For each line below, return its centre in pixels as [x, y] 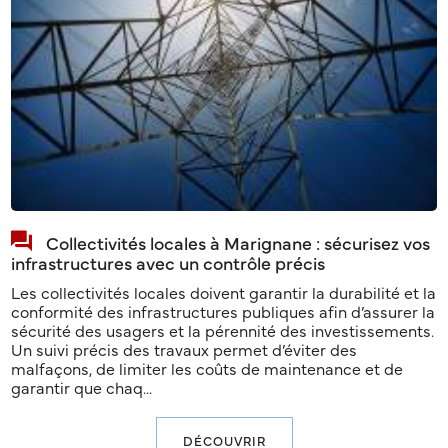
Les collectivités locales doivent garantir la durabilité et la [224, 292]
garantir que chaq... [82, 387]
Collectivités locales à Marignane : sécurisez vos [238, 243]
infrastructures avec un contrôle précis [168, 263]
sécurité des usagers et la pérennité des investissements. [223, 330]
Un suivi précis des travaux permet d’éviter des [184, 349]
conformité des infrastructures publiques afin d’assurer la [223, 311]
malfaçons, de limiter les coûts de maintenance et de [207, 368]
